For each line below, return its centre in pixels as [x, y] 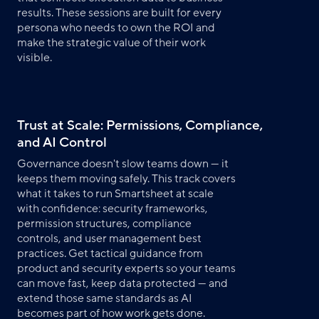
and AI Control [62, 142]
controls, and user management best [109, 238]
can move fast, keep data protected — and [122, 283]
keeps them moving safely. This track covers [126, 178]
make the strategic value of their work [111, 42]
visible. [35, 57]
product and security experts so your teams [126, 268]
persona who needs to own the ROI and [116, 27]
